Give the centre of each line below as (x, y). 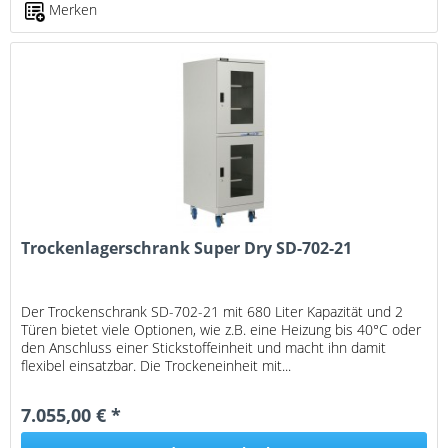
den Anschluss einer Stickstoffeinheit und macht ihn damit (204, 347)
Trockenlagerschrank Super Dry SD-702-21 (187, 247)
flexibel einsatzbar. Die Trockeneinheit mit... (156, 365)
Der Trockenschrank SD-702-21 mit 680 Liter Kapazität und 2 (212, 311)
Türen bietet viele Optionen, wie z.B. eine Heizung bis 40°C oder (221, 329)
